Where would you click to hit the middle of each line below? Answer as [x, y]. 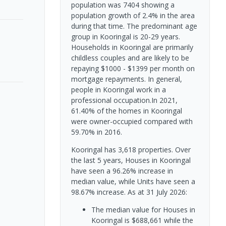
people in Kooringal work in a [118, 89]
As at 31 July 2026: [157, 192]
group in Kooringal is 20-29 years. [125, 36]
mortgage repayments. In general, [126, 79]
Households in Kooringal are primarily [132, 47]
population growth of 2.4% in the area [133, 15]
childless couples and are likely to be [130, 58]
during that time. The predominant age [134, 26]
